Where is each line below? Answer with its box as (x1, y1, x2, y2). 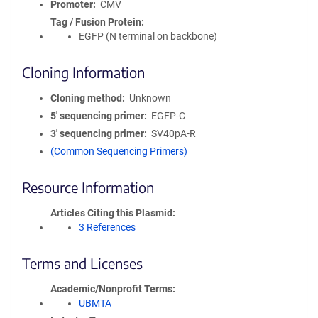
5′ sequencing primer (50, 110, 144, 121)
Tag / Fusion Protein (50, 16, 141, 28)
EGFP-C (150, 110, 185, 121)
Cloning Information (22, 63, 145, 81)
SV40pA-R (150, 128, 196, 139)
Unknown (128, 92, 171, 104)
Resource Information (22, 178, 154, 196)
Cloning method (50, 92, 122, 104)
